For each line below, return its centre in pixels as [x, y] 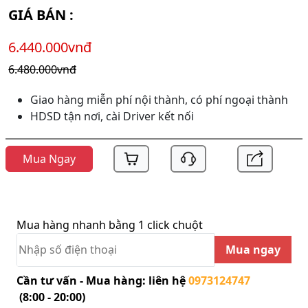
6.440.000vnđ [50, 47]
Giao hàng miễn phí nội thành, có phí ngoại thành [159, 99]
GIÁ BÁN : [43, 14]
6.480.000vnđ [42, 69]
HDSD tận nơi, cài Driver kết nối [112, 116]
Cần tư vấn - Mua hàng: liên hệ [102, 280]
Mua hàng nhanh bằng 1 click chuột [110, 224]
